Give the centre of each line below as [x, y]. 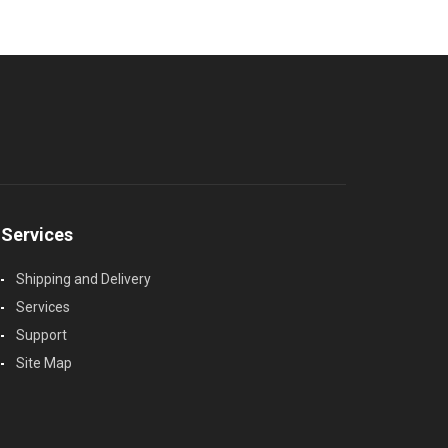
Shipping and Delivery [83, 279]
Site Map [44, 363]
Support [41, 335]
